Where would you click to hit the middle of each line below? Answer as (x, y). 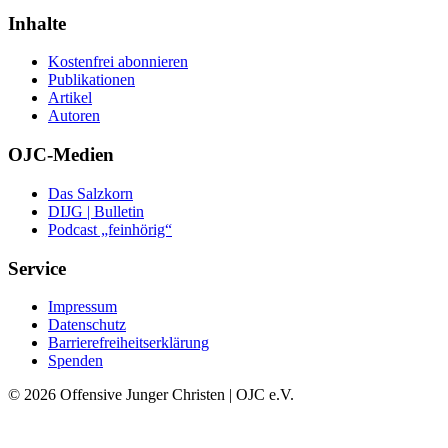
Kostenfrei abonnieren (118, 62)
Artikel (70, 98)
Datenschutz (87, 325)
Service (37, 268)
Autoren (74, 116)
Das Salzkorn (90, 193)
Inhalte (37, 23)
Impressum (82, 307)
